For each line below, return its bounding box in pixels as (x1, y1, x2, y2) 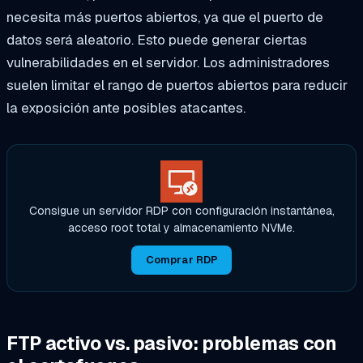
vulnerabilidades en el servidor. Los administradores (6, 53, 330, 71)
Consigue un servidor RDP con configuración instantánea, (28, 203, 335, 218)
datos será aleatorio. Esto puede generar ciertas (6, 30, 307, 49)
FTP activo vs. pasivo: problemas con (6, 331, 337, 356)
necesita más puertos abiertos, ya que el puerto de (6, 7, 323, 26)
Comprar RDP (145, 253, 218, 267)
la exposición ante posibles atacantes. (6, 98, 246, 117)
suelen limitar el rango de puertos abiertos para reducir (6, 75, 348, 94)
